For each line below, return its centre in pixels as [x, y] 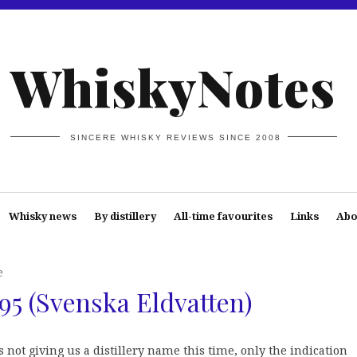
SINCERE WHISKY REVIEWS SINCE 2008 [176, 137]
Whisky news [42, 216]
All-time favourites [223, 216]
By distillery [125, 216]
